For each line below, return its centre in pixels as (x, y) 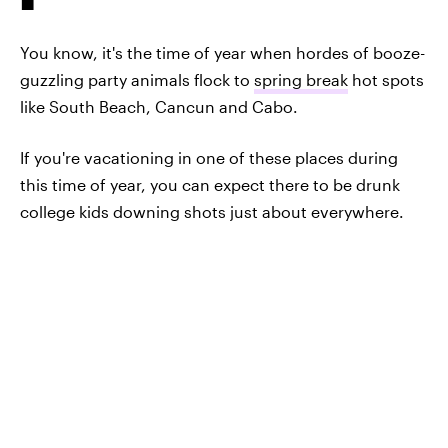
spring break (301, 79)
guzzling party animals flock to (137, 79)
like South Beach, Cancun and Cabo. (159, 106)
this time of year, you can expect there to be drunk (210, 184)
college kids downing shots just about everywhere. (212, 211)
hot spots (386, 79)
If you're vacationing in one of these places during (209, 157)
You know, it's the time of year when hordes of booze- (222, 52)
